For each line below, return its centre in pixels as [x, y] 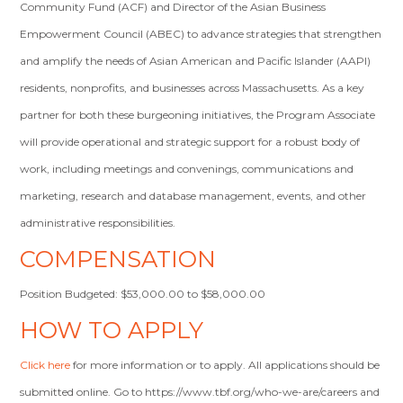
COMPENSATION [118, 259]
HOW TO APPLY [112, 330]
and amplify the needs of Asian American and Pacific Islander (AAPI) [196, 61]
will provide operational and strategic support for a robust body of [190, 142]
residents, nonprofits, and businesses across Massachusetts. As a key [193, 88]
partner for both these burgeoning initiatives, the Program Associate [198, 115]
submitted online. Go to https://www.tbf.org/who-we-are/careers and [200, 392]
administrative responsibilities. [98, 223]
